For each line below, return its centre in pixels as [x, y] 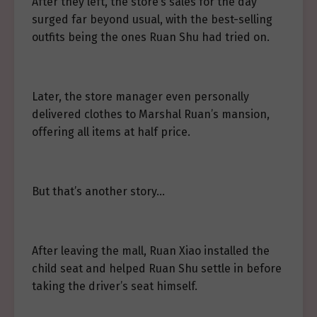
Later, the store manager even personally [140, 97]
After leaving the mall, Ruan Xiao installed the [151, 251]
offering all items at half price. [111, 132]
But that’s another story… [98, 191]
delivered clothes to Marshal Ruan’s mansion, [151, 114]
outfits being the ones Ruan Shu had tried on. [151, 37]
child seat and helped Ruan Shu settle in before [157, 269]
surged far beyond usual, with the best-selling [152, 19]
